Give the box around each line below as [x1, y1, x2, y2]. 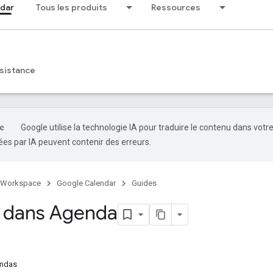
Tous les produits [36, 2, 107, 13]
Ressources [151, 2, 200, 13]
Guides [132, 179, 157, 188]
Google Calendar [57, 179, 116, 188]
